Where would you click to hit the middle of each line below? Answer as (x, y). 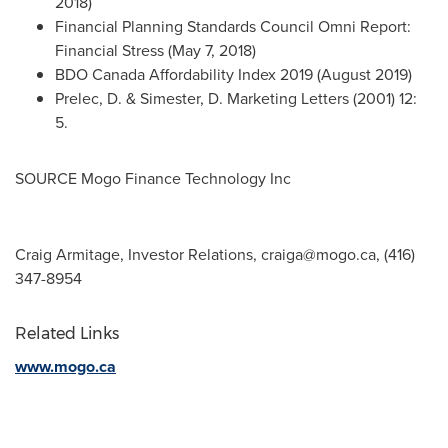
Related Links (67, 333)
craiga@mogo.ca (318, 254)
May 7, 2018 (212, 50)
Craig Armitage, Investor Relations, (138, 254)
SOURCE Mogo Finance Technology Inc (153, 178)
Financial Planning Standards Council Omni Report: (233, 26)
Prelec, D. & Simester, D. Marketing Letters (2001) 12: (236, 98)
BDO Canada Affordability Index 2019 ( (188, 74)
